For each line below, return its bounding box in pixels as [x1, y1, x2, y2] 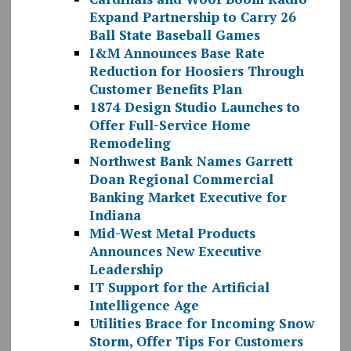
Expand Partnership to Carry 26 [89, 8, 296, 27]
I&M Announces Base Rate [89, 44, 265, 63]
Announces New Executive [89, 242, 262, 261]
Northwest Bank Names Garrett [89, 152, 293, 171]
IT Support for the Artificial [89, 278, 270, 297]
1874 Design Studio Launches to [89, 98, 300, 117]
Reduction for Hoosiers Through [89, 62, 304, 81]
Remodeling [89, 134, 171, 153]
